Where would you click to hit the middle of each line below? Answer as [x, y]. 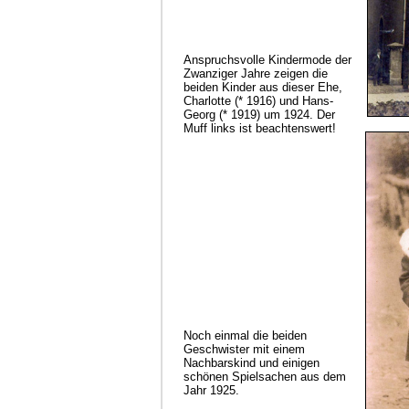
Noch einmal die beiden [245, 335]
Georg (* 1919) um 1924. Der [259, 114]
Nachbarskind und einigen [252, 362]
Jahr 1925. [211, 390]
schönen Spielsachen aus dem [265, 376]
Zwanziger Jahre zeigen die [256, 73]
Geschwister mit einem [244, 349]
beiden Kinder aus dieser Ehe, [263, 87]
